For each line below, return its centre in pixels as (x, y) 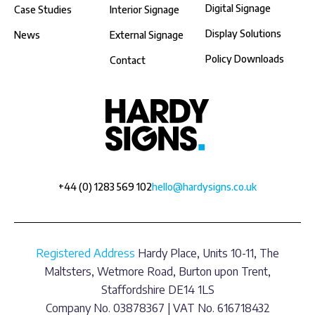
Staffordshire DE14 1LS (157, 290)
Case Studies (43, 10)
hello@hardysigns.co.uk (204, 187)
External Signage (147, 35)
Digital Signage (238, 8)
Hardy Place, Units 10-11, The (207, 253)
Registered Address (85, 253)
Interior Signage (144, 10)
